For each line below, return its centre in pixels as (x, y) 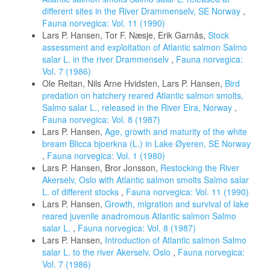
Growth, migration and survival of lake (177, 204)
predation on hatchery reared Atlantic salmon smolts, (143, 95)
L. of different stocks (82, 192)
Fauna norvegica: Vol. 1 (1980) (106, 155)
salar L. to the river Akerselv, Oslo (108, 252)
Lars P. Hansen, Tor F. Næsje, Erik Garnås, (125, 35)
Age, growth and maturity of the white (176, 131)
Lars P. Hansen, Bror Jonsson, (101, 168)
